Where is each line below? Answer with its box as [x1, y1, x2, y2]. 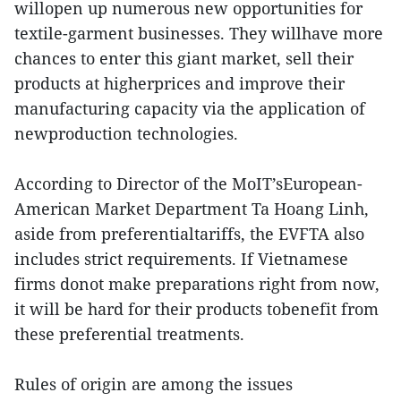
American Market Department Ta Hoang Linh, [14, 198, 369, 220]
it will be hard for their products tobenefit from [14, 298, 379, 320]
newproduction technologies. [14, 123, 238, 145]
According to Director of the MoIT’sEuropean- [14, 173, 363, 195]
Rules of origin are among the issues [14, 373, 293, 396]
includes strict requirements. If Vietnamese [14, 248, 348, 270]
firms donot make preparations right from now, [14, 273, 380, 295]
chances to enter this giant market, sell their [14, 47, 354, 70]
